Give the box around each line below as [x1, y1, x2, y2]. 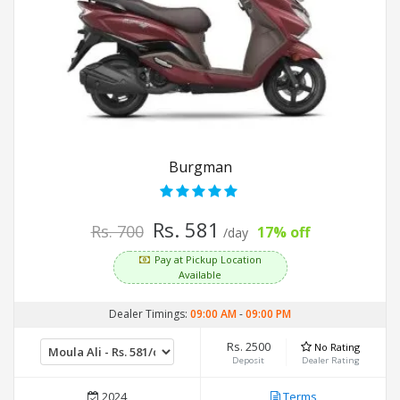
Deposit [232, 354, 265, 366]
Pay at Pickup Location [154, 252, 262, 266]
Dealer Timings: [109, 305, 190, 321]
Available [179, 267, 221, 281]
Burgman [168, 156, 232, 177]
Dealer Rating [301, 354, 360, 366]
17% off [256, 221, 310, 242]
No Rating [314, 339, 361, 354]
